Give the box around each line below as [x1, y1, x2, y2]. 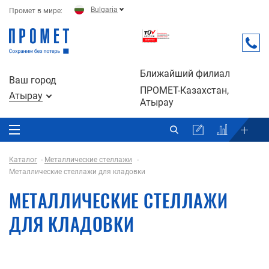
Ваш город [9, 74, 56, 86]
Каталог [9, 155, 37, 164]
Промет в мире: [9, 7, 62, 15]
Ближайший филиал [140, 67, 230, 79]
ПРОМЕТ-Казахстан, [140, 84, 229, 96]
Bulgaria [91, 5, 118, 14]
